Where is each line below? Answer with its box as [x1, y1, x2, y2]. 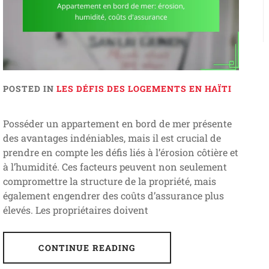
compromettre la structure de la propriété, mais [2, 175, 216, 188]
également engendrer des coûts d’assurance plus [2, 189, 224, 202]
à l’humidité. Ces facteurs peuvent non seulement [2, 160, 227, 174]
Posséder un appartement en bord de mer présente [2, 117, 232, 130]
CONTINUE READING [38, 242, 136, 254]
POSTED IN [2, 83, 56, 95]
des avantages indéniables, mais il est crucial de [2, 131, 221, 145]
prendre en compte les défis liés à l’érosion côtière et [2, 146, 238, 159]
